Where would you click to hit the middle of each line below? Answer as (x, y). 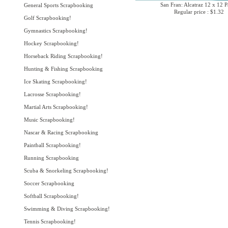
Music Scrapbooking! (49, 120)
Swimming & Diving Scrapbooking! (67, 209)
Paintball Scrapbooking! (52, 145)
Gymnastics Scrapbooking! (56, 31)
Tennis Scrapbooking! (50, 221)
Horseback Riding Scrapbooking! (63, 56)
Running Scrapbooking (51, 158)
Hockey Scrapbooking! (51, 43)
